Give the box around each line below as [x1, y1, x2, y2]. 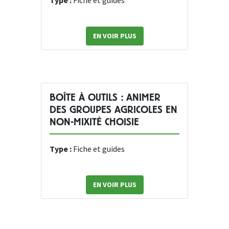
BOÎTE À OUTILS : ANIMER [50, 91, 161, 104]
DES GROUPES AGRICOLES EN [50, 104, 177, 116]
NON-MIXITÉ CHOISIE [50, 116, 139, 128]
